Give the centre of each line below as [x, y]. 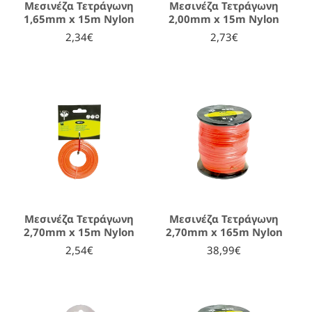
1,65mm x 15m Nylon [79, 18]
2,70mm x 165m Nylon [224, 232]
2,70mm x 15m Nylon [79, 232]
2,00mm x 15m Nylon [224, 18]
